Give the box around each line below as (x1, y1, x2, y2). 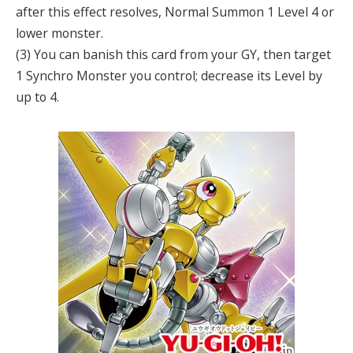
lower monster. (16, 24, 103, 43)
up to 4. (16, 88, 59, 106)
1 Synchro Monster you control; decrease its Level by (16, 67, 322, 85)
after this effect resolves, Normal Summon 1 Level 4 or (16, 3, 334, 21)
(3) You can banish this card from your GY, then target (16, 46, 331, 64)
